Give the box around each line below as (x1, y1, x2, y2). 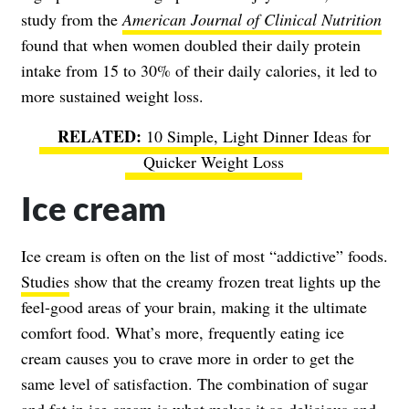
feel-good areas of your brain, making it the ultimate (21, 295, 367, 318)
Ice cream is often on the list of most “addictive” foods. (21, 244, 388, 267)
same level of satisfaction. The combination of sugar (21, 372, 368, 394)
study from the (21, 7, 122, 30)
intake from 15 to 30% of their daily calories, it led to (21, 58, 377, 81)
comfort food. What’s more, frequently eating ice (21, 320, 344, 343)
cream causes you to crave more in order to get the (21, 346, 354, 369)
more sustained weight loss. (21, 84, 204, 107)
